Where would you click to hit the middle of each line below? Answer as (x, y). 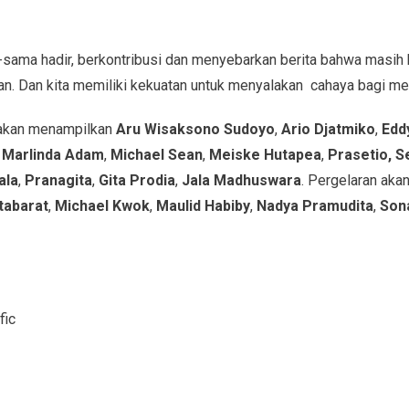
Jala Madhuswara (241, 180)
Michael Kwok (102, 205)
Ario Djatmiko (328, 129)
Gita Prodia (136, 180)
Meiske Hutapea (265, 154)
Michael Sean (156, 154)
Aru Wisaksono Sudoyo (195, 129)
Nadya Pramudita (315, 205)
